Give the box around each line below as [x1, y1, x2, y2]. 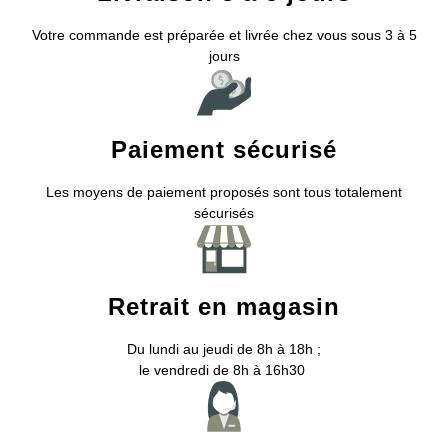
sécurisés [194, 205, 254, 221]
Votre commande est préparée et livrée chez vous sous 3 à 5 [31, 27, 417, 43]
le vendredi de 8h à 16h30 [139, 362, 309, 378]
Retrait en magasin [108, 293, 340, 320]
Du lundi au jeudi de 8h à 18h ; [127, 341, 321, 357]
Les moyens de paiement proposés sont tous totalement [46, 184, 402, 200]
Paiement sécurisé [111, 136, 337, 163]
